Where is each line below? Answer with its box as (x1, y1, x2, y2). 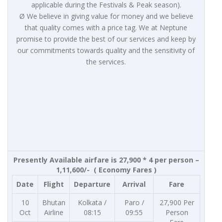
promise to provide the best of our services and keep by (16, 34, 196, 44)
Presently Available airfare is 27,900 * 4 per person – (13, 155, 199, 165)
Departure (74, 179, 111, 189)
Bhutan (42, 198, 65, 208)
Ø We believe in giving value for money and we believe (19, 11, 193, 21)
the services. (86, 57, 126, 67)
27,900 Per (159, 198, 194, 208)
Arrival (122, 179, 146, 189)
